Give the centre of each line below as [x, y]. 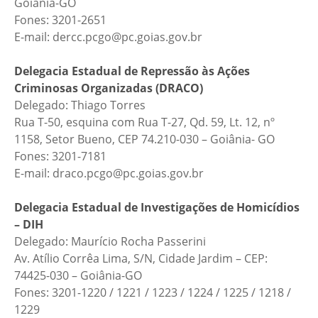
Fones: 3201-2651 [60, 20]
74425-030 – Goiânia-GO [78, 275]
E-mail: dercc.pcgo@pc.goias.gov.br [108, 37]
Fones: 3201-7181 [60, 156]
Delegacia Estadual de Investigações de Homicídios [157, 207]
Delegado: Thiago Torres [80, 105]
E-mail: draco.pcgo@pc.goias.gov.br [109, 173]
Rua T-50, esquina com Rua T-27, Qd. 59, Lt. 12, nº [144, 122]
